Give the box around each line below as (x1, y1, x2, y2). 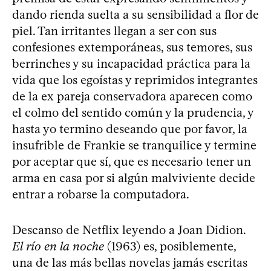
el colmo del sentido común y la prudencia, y (12, 105, 253, 120)
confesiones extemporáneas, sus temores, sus (12, 40, 252, 54)
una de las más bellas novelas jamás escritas (12, 255, 247, 270)
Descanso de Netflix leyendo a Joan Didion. (12, 223, 246, 237)
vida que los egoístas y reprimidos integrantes (12, 73, 258, 87)
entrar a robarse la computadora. (12, 187, 189, 201)
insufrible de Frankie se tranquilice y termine (12, 138, 256, 152)
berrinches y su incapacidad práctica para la (12, 56, 250, 71)
